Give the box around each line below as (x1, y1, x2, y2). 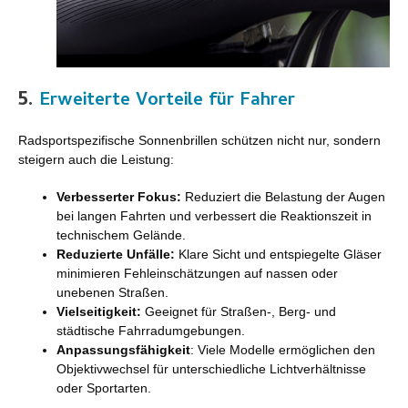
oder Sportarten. (56, 381, 151, 396)
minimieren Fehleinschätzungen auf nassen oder (56, 266, 338, 281)
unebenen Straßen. (56, 285, 168, 301)
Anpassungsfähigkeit (56, 342, 190, 358)
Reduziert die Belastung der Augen (185, 189, 385, 205)
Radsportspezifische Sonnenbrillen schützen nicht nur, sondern (18, 133, 381, 148)
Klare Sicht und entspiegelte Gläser (175, 247, 382, 262)
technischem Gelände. (56, 228, 186, 243)
